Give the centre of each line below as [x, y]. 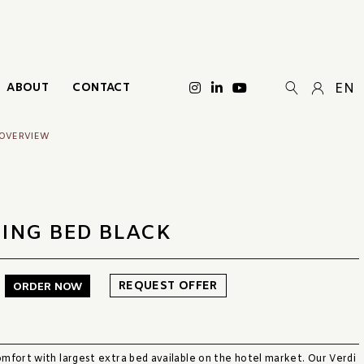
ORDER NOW [47, 287]
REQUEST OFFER [168, 286]
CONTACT [101, 88]
